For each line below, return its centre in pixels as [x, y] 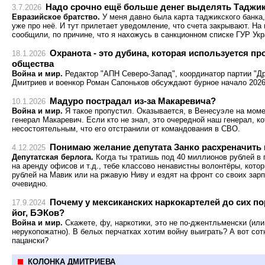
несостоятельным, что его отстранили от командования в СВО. [126, 129]
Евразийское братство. [56, 17]
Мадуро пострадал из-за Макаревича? [133, 101]
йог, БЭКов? [38, 213]
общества [33, 64]
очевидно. [30, 184]
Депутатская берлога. [53, 157]
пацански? [30, 240]
